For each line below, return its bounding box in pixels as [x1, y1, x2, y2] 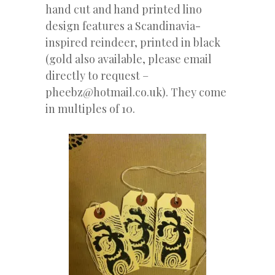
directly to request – [45, 68, 149, 83]
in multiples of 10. [45, 101, 135, 117]
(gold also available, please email [45, 52, 212, 67]
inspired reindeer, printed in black [45, 35, 220, 50]
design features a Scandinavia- [45, 18, 201, 34]
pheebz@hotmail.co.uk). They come [45, 85, 227, 100]
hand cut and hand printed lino [45, 2, 202, 17]
